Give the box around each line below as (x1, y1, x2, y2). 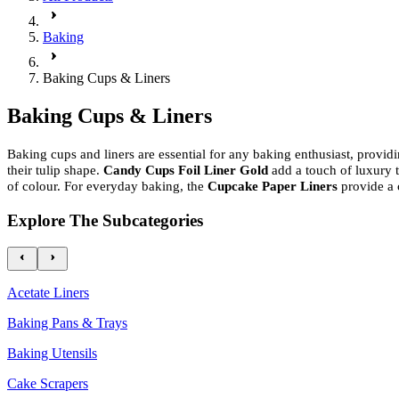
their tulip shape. (7, 162, 103, 177)
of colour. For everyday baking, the (7, 178, 208, 193)
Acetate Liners (7, 285, 89, 301)
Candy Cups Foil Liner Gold (103, 162, 272, 177)
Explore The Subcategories (7, 210, 203, 230)
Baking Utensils (7, 346, 97, 362)
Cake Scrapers (7, 376, 88, 392)
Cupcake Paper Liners (208, 178, 338, 193)
